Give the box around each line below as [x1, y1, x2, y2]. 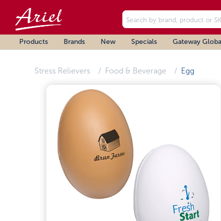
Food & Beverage [105, 67, 166, 75]
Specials [131, 38, 157, 45]
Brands [64, 38, 85, 45]
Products [19, 38, 48, 45]
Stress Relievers [34, 67, 90, 75]
